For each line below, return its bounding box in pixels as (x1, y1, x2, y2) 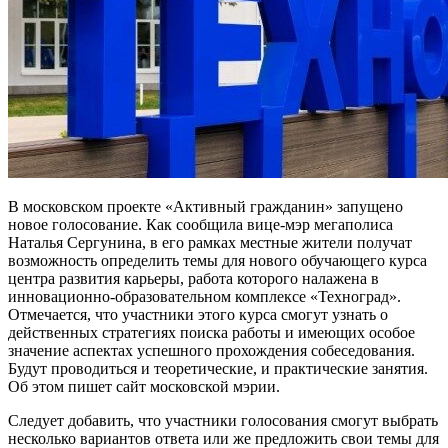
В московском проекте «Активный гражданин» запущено (8, 198, 403, 216)
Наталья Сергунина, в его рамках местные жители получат (8, 234, 412, 252)
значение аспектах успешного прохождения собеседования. (8, 342, 415, 360)
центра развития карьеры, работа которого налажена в (8, 270, 379, 288)
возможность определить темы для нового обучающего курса (8, 252, 427, 270)
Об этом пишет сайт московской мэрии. (8, 378, 280, 396)
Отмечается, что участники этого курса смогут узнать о (8, 306, 388, 324)
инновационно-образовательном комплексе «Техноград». (8, 288, 401, 306)
